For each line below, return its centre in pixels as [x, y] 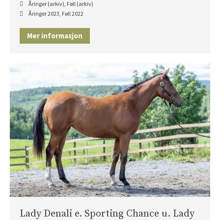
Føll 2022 [73, 13]
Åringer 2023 [44, 13]
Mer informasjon [55, 35]
